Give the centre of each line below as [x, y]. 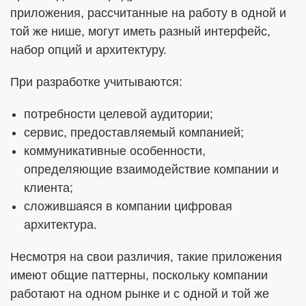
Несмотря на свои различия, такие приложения [146, 257]
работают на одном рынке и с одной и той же [140, 294]
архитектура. [60, 225]
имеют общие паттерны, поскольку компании [139, 275]
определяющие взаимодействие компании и [151, 169]
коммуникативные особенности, [115, 151]
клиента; [48, 188]
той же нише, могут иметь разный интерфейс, [140, 31]
